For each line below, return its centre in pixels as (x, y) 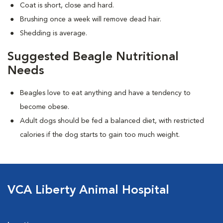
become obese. (45, 107)
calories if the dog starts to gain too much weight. (100, 135)
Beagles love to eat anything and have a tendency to (105, 93)
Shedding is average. (54, 33)
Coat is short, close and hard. (67, 5)
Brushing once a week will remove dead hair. (91, 19)
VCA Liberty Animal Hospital (88, 191)
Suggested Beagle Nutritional (93, 57)
